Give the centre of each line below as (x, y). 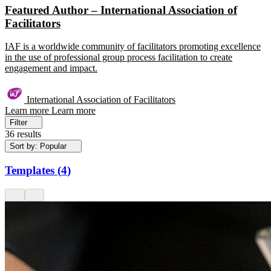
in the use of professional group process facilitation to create (119, 57)
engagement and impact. (51, 68)
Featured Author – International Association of (121, 10)
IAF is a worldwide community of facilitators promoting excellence (133, 47)
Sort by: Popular (38, 146)
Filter (18, 123)
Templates (30, 171)
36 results (23, 134)
